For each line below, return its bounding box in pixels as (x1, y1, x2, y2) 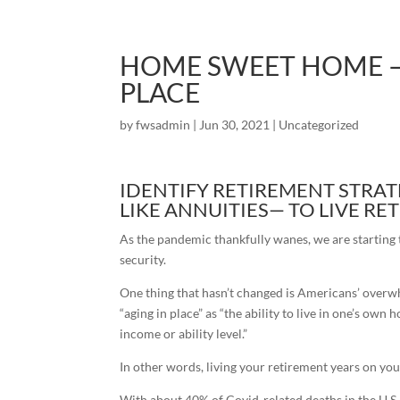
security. (120, 252, 167, 267)
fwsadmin (136, 117, 191, 132)
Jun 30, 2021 (199, 117, 271, 132)
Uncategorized (279, 117, 360, 132)
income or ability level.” (120, 326, 248, 341)
